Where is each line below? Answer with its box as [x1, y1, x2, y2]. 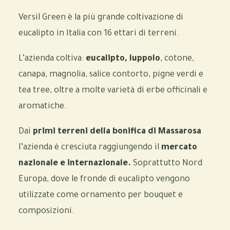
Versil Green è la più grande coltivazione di [18, 13, 183, 23]
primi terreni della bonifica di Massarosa [33, 127, 201, 137]
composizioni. [18, 207, 74, 216]
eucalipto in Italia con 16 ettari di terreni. [18, 29, 179, 39]
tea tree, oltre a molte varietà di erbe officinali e [18, 86, 207, 95]
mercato [161, 143, 197, 152]
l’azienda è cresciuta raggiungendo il [18, 143, 161, 152]
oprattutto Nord [138, 159, 202, 168]
